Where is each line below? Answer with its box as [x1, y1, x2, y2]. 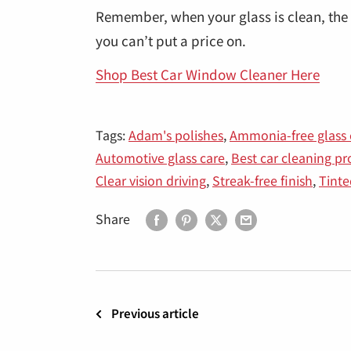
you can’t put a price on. [96, 31, 246, 51]
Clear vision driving [96, 170, 206, 190]
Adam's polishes [128, 125, 223, 144]
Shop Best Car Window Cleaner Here [96, 64, 320, 84]
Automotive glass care [96, 147, 225, 167]
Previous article [111, 305, 199, 322]
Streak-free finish [212, 170, 313, 190]
